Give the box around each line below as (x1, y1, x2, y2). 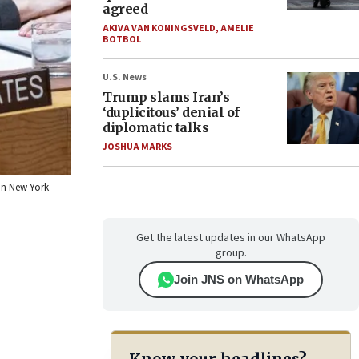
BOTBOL (103, 33, 141, 46)
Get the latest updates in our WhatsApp (136, 230, 325, 246)
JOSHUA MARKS (103, 140, 172, 154)
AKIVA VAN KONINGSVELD (103, 22, 216, 35)
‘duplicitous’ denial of (103, 104, 240, 120)
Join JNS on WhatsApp (174, 272, 304, 286)
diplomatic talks (103, 119, 208, 135)
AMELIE (220, 22, 254, 35)
